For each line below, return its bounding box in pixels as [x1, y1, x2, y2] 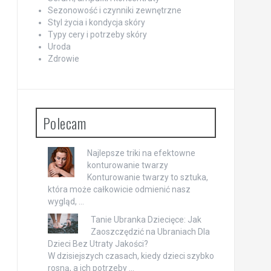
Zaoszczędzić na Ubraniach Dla [90, 227, 210, 237]
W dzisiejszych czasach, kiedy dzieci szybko [47, 251, 214, 261]
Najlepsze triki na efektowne [87, 148, 195, 158]
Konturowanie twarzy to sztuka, [87, 172, 208, 183]
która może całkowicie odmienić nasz [47, 184, 191, 195]
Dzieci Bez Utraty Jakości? [47, 239, 148, 249]
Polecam [42, 112, 86, 134]
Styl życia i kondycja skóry [47, 18, 145, 28]
